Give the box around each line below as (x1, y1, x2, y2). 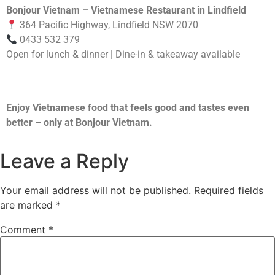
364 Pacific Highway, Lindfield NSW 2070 (17, 19, 199, 31)
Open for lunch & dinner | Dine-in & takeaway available (6, 48, 240, 61)
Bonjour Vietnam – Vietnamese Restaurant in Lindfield (6, 4, 246, 17)
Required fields (194, 184, 263, 197)
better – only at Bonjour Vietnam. (6, 116, 152, 128)
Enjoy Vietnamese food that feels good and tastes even (6, 101, 249, 114)
